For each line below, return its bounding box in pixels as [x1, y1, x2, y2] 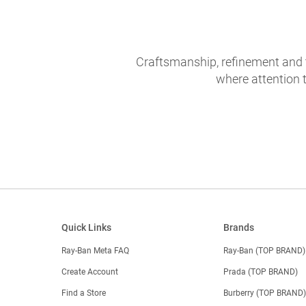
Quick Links [61, 221, 111, 233]
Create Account [61, 266, 118, 277]
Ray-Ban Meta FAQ [61, 245, 129, 255]
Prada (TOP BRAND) [223, 266, 298, 277]
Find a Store [61, 288, 106, 298]
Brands [223, 221, 255, 233]
